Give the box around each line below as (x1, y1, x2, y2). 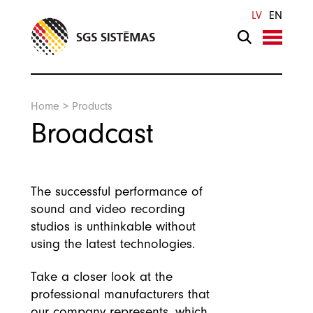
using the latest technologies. (31, 236, 195, 252)
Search (31, 9, 63, 22)
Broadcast (31, 116, 154, 150)
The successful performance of (31, 184, 203, 199)
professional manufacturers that (31, 286, 210, 303)
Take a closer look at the (31, 269, 173, 285)
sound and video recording (31, 201, 185, 217)
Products (72, 100, 112, 112)
